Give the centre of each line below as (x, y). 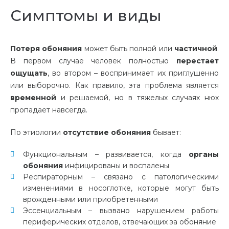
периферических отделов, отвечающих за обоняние (120, 222)
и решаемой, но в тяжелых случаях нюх (138, 98)
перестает (198, 61)
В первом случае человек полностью (93, 61)
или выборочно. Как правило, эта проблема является (114, 86)
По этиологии (37, 133)
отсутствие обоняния (107, 133)
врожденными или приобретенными (90, 200)
